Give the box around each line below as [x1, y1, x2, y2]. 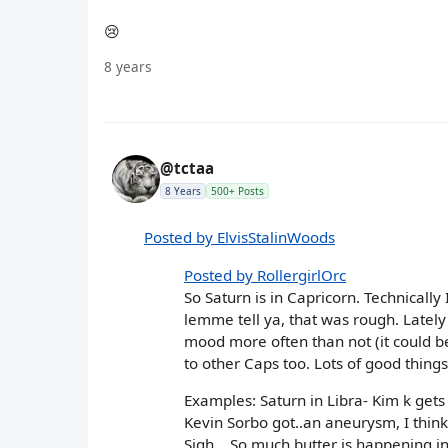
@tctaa [160, 158, 214, 179]
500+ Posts [211, 184, 264, 199]
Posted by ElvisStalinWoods [144, 227, 335, 248]
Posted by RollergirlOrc [184, 264, 346, 285]
